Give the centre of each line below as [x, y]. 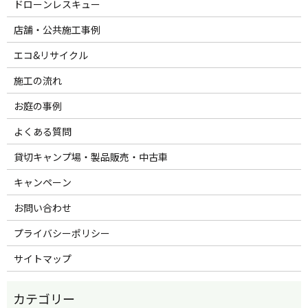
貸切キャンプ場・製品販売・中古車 [90, 157]
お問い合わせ [42, 208]
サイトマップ [42, 259]
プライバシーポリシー [62, 233]
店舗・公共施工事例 [57, 30]
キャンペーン [42, 183]
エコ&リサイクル [51, 55]
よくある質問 [42, 132]
